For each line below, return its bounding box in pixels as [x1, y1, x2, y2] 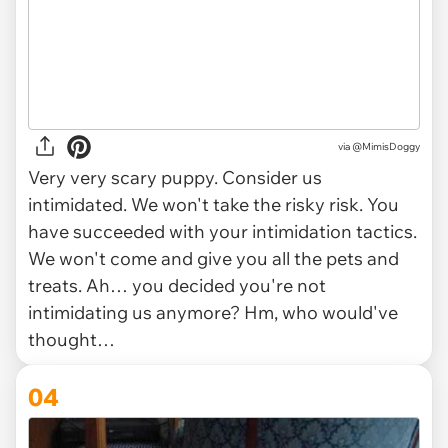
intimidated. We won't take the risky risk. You [28, 192, 399, 216]
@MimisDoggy [352, 140, 420, 154]
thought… [28, 327, 115, 351]
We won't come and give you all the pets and [28, 246, 399, 270]
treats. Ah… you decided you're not [28, 273, 326, 297]
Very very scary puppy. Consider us [28, 165, 322, 189]
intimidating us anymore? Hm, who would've [28, 300, 398, 324]
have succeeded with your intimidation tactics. [28, 219, 417, 243]
